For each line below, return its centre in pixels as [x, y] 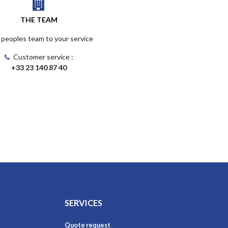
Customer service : [42, 57]
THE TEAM [39, 20]
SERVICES [83, 203]
